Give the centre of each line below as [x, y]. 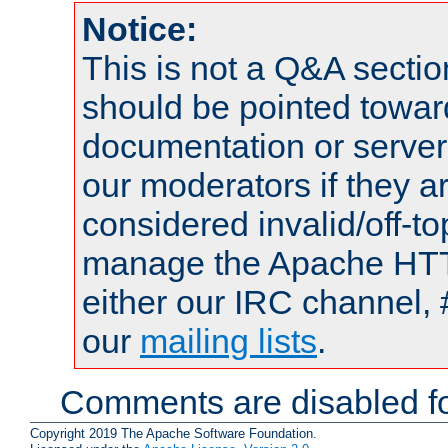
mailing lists [228, 340]
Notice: [139, 28]
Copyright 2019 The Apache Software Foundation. [173, 433]
